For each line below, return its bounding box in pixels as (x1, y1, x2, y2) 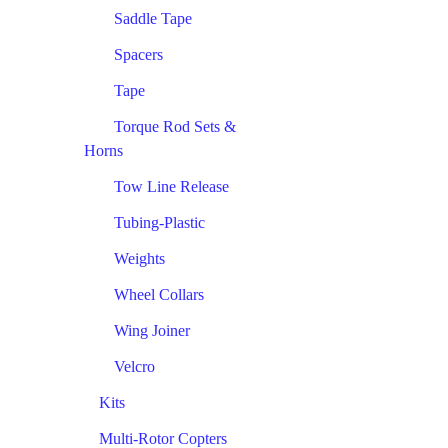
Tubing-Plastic (114, 213, 205, 231)
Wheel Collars (114, 285, 204, 303)
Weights (114, 249, 165, 267)
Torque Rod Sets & (114, 117, 236, 135)
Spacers (114, 45, 163, 63)
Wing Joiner (114, 321, 190, 339)
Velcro (114, 357, 155, 375)
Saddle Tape (114, 9, 192, 27)
